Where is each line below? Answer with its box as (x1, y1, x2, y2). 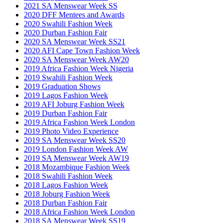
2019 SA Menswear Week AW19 (24, 153, 129, 162)
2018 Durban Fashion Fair (24, 198, 107, 207)
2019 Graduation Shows (24, 82, 101, 91)
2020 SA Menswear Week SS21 (24, 37, 125, 46)
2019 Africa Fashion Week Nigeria (24, 64, 133, 73)
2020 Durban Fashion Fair (24, 28, 107, 37)
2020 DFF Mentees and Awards (24, 10, 124, 19)
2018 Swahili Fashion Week (24, 171, 112, 180)
